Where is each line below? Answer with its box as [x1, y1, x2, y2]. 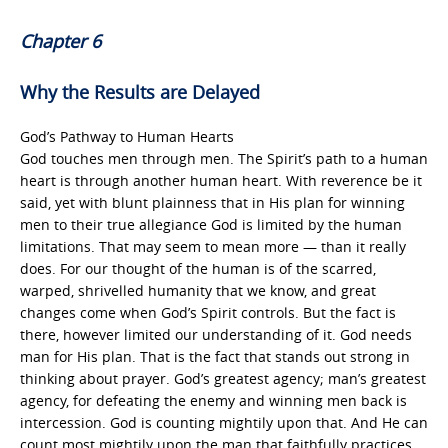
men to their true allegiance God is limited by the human [20, 214, 402, 234]
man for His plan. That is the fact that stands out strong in [20, 346, 410, 366]
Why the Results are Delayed [20, 79, 260, 104]
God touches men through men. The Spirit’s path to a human [20, 148, 428, 168]
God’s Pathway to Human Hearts [20, 126, 234, 146]
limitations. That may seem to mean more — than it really [20, 236, 406, 256]
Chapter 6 [20, 28, 101, 53]
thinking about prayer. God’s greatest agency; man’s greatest [20, 368, 426, 388]
